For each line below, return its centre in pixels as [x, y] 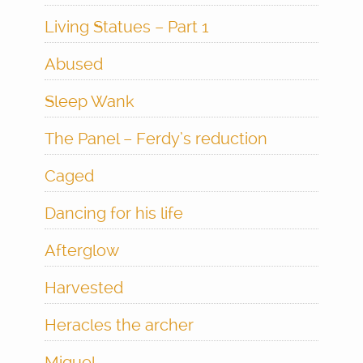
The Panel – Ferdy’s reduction [156, 138]
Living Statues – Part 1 [127, 26]
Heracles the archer [119, 325]
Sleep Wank [90, 101]
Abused [74, 64]
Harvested [84, 287]
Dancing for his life [114, 213]
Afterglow [82, 250]
